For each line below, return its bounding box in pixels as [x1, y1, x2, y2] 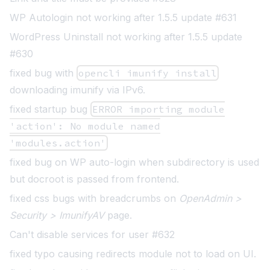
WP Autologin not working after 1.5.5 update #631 [10, 11, 237, 24]
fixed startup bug [10, 103, 90, 115]
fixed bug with [10, 67, 77, 79]
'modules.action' [10, 137, 106, 149]
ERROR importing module [92, 103, 225, 115]
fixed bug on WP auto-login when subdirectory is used [10, 156, 259, 168]
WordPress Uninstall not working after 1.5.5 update [10, 31, 242, 43]
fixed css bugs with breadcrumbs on [10, 192, 179, 204]
